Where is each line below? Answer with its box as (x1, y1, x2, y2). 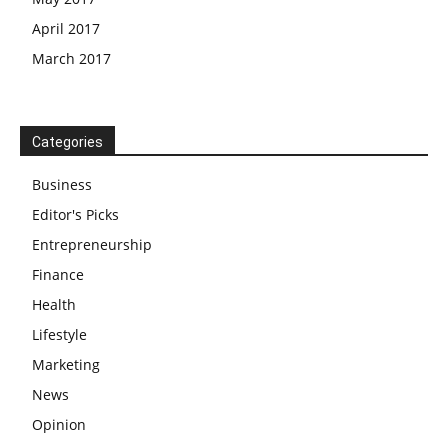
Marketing (32, 355, 100, 374)
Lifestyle (32, 325, 87, 344)
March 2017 (32, 49, 111, 68)
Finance (32, 265, 84, 284)
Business (32, 175, 92, 194)
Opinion (32, 415, 86, 434)
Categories (32, 134, 103, 150)
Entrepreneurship (32, 235, 152, 254)
